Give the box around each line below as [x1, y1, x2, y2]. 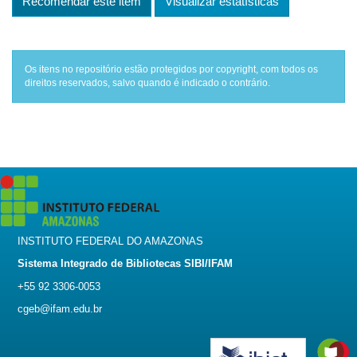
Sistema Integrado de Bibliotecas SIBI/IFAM [18, 257, 233, 270]
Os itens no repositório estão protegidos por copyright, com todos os [25, 64, 318, 75]
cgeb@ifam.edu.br [18, 303, 103, 316]
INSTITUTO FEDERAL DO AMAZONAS [18, 234, 204, 247]
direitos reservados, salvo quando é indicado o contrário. [25, 77, 270, 88]
